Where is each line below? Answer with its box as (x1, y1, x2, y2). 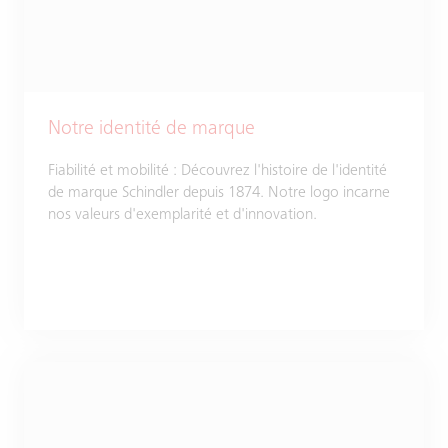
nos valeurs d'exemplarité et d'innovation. (48, 207, 317, 223)
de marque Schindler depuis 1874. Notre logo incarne (48, 185, 390, 201)
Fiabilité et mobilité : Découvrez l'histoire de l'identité (48, 163, 387, 179)
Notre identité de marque (48, 120, 255, 140)
